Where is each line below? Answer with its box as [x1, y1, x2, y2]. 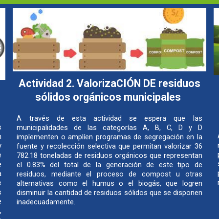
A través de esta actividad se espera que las [17, 114, 202, 123]
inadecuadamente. [17, 197, 76, 207]
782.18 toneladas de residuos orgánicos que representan [17, 151, 202, 160]
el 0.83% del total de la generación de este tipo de [17, 160, 202, 170]
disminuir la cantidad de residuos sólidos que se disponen [17, 188, 202, 197]
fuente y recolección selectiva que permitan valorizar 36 [17, 142, 202, 151]
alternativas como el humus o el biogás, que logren [17, 179, 202, 188]
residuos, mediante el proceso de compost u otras [17, 170, 202, 179]
